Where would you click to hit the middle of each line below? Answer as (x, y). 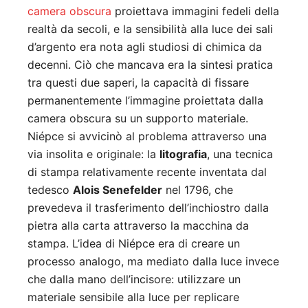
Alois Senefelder (118, 189)
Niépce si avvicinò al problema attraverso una (147, 136)
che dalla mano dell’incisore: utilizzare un (134, 279)
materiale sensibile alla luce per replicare (133, 297)
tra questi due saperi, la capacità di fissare (138, 82)
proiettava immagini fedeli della (195, 11)
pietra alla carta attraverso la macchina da (138, 225)
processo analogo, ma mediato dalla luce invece (153, 261)
